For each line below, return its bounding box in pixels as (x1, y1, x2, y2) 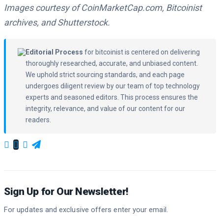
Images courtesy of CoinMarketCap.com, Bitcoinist (4, 2, 202, 13)
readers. (26, 116, 51, 124)
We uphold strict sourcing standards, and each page (26, 71, 185, 79)
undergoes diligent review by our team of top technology (26, 82, 200, 90)
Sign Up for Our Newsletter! (4, 186, 128, 198)
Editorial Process (26, 48, 83, 56)
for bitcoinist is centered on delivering (83, 48, 200, 56)
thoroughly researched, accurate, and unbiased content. (26, 59, 198, 68)
